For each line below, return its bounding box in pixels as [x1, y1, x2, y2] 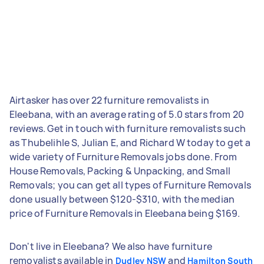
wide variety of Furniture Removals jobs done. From [9, 150, 237, 163]
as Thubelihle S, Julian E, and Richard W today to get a [9, 136, 251, 149]
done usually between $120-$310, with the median [9, 192, 235, 206]
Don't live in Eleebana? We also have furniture [9, 239, 212, 253]
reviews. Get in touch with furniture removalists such [9, 121, 246, 135]
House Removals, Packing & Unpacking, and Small [9, 164, 230, 177]
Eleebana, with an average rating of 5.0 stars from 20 [9, 107, 244, 121]
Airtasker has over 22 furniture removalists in [9, 93, 209, 107]
